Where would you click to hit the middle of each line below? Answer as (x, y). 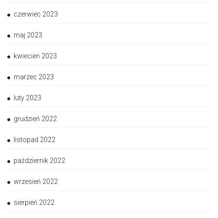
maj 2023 (28, 35)
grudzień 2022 (35, 119)
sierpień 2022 (34, 203)
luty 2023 (27, 98)
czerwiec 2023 (36, 14)
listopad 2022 (35, 140)
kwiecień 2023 (35, 56)
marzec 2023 (34, 77)
